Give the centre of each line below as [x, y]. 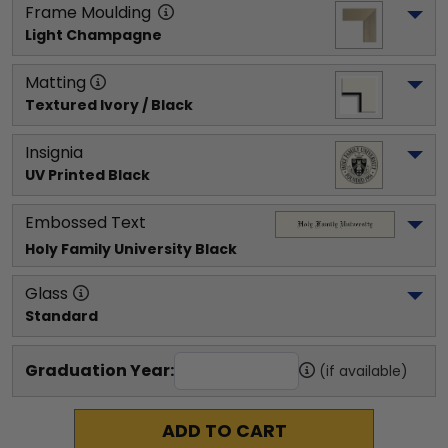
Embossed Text [85, 222]
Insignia [54, 152]
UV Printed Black [87, 174]
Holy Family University [108, 248]
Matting [55, 82]
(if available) [363, 370]
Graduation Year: [99, 370]
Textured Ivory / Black [109, 104]
